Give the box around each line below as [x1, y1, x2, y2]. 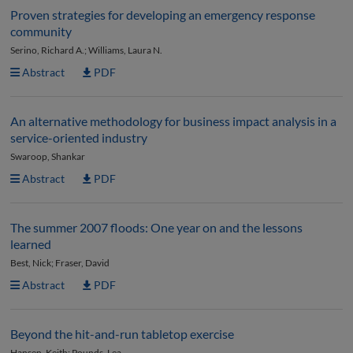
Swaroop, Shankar [10, 150, 85, 162]
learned [10, 236, 51, 251]
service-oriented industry [10, 130, 147, 145]
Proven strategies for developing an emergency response [10, 7, 315, 22]
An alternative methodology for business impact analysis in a [10, 113, 336, 128]
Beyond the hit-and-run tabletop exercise [10, 326, 234, 341]
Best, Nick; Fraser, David [10, 257, 110, 269]
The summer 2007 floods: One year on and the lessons [10, 220, 303, 235]
